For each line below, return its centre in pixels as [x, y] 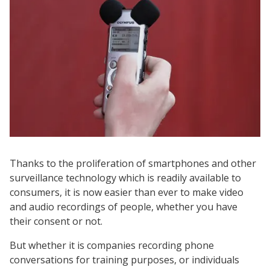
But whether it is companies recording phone [112, 245]
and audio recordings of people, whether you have [124, 206]
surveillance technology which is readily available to [125, 177]
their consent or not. [56, 221]
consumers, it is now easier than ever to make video [127, 192]
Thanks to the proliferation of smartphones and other [133, 163]
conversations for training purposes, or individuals [124, 259]
